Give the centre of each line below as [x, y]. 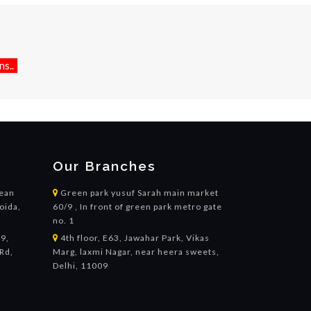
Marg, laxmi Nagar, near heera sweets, [136, 251]
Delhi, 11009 [81, 265]
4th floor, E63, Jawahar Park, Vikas [134, 237]
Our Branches [104, 166]
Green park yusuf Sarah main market [138, 192]
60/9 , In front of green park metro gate [137, 206]
